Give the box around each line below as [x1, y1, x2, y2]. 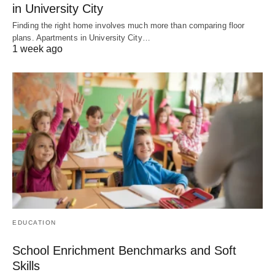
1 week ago [12, 44, 63, 55]
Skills [12, 259, 40, 273]
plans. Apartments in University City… [12, 33, 150, 43]
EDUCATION [12, 219, 56, 227]
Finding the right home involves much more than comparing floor [12, 21, 245, 31]
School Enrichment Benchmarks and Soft [12, 244, 236, 258]
